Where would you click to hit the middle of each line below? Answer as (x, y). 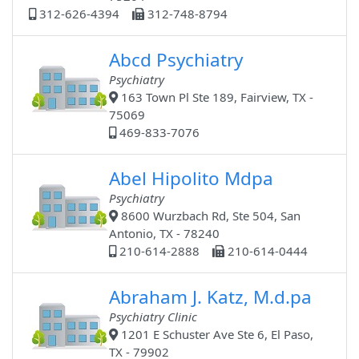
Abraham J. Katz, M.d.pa (211, 297)
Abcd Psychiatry (176, 60)
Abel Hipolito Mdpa (192, 179)
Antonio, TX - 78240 (165, 234)
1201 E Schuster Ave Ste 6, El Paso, (216, 335)
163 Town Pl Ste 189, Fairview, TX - (216, 97)
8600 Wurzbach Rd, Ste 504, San (210, 216)
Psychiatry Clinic (153, 317)
